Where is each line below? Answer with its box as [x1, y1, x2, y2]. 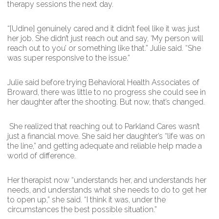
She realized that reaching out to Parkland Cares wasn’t [7, 122, 200, 131]
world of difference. [7, 151, 78, 160]
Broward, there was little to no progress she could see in [7, 88, 206, 97]
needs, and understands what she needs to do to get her [7, 185, 207, 195]
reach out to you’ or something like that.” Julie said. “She [7, 44, 201, 53]
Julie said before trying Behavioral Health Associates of [7, 78, 199, 87]
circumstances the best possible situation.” [7, 205, 157, 214]
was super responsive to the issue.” [7, 53, 132, 63]
